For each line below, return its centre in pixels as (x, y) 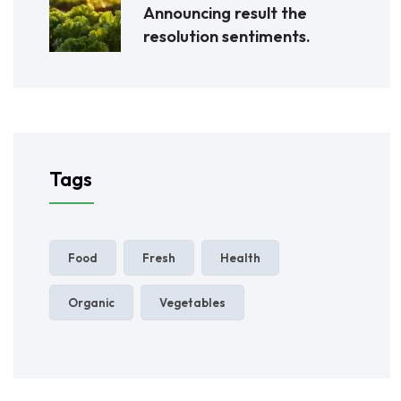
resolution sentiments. (227, 36)
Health (240, 257)
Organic (91, 302)
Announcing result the (225, 13)
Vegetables (192, 302)
